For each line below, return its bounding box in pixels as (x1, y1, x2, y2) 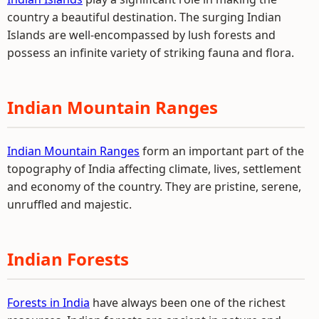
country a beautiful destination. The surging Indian (7, 9, 281, 25)
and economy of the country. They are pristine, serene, (7, 179, 301, 194)
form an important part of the (140, 143, 304, 159)
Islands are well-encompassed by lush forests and (7, 27, 276, 43)
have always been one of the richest (90, 295, 286, 310)
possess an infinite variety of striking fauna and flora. (7, 45, 294, 61)
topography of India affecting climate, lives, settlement (7, 161, 301, 177)
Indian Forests (7, 247, 129, 271)
